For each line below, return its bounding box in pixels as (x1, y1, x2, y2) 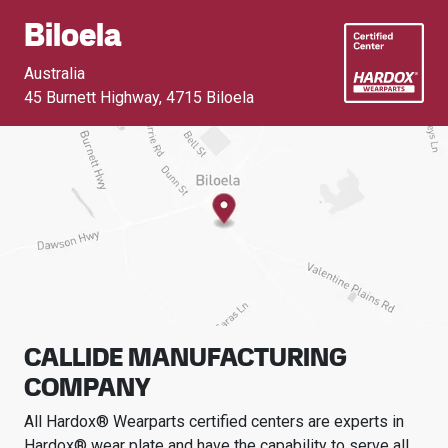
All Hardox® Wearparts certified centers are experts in (24, 412, 404, 431)
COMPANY (24, 371, 150, 403)
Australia (24, 64, 85, 83)
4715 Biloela (166, 88, 254, 107)
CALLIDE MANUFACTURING (24, 341, 347, 373)
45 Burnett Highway (24, 88, 159, 107)
